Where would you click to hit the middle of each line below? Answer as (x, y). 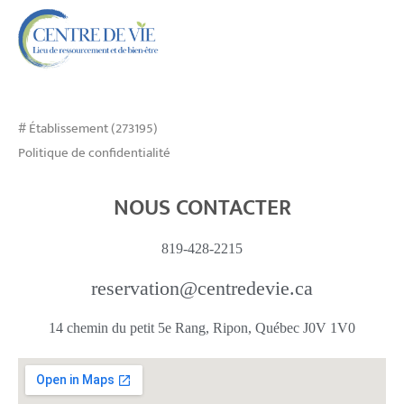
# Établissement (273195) (88, 129)
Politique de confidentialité (94, 153)
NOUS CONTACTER (202, 208)
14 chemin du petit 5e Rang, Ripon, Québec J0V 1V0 (202, 328)
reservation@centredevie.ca (202, 289)
